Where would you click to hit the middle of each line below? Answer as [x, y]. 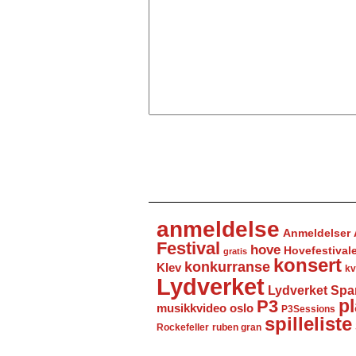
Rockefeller [183, 327]
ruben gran [237, 327]
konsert [308, 265]
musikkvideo [192, 308]
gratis [235, 251]
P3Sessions [308, 309]
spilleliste [308, 324]
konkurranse [227, 267]
